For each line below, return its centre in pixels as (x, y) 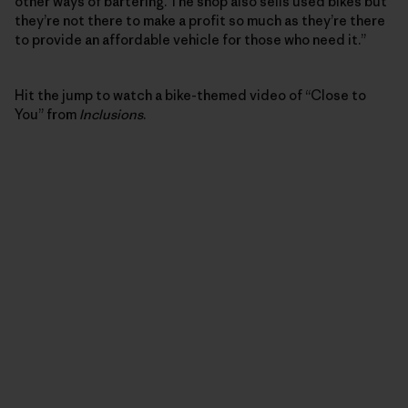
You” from (47, 114)
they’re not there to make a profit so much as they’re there (200, 20)
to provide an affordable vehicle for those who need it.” (190, 39)
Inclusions (111, 114)
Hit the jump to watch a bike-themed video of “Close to (190, 95)
